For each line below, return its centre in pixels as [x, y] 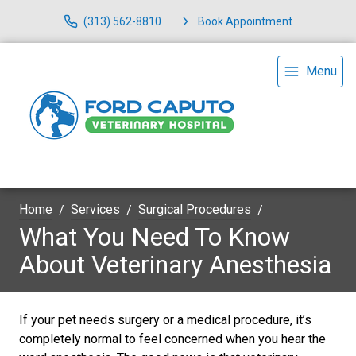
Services [95, 209]
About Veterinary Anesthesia [175, 265]
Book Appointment [245, 21]
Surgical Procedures [195, 209]
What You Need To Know [155, 237]
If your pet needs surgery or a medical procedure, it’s [165, 320]
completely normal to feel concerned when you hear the [172, 339]
